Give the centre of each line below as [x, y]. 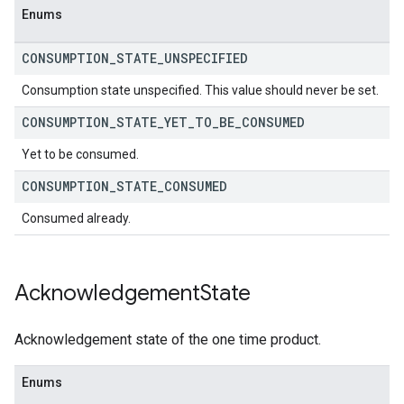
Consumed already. [76, 218]
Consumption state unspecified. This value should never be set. [200, 90]
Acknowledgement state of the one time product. [168, 340]
